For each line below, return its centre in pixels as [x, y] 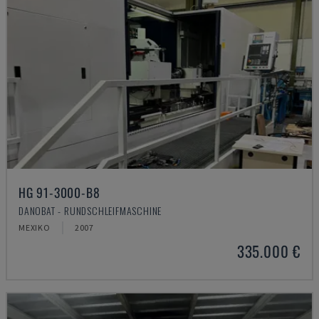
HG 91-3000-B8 [59, 192]
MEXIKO [35, 228]
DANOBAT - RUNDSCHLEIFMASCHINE [90, 210]
